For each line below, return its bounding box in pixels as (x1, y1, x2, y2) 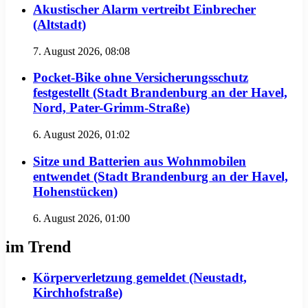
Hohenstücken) (33, 184, 118, 199)
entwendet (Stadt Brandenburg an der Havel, (33, 168, 288, 184)
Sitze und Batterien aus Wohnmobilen (33, 153, 246, 168)
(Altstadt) (33, 16, 86, 32)
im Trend (5, 238, 71, 256)
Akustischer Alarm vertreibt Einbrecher (33, 1, 256, 16)
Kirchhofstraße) (33, 285, 122, 300)
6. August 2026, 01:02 (33, 129, 130, 141)
